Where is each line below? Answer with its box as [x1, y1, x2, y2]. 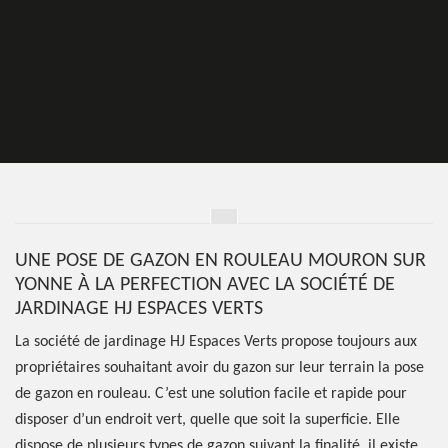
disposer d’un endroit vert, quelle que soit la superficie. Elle [15, 412, 400, 428]
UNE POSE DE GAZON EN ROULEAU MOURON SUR [15, 251, 426, 271]
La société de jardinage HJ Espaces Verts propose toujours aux [15, 334, 417, 350]
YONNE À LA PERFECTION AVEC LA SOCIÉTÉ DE [15, 275, 395, 295]
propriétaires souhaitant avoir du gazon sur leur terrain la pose [15, 360, 424, 376]
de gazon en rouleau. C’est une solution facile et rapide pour [15, 386, 407, 402]
